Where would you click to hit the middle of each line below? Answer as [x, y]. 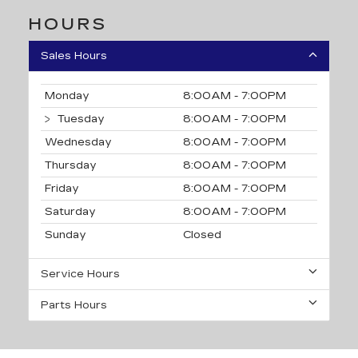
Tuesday [80, 119]
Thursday [71, 165]
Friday [62, 188]
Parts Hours [74, 305]
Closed [202, 235]
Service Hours [80, 274]
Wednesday [78, 142]
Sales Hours [74, 56]
